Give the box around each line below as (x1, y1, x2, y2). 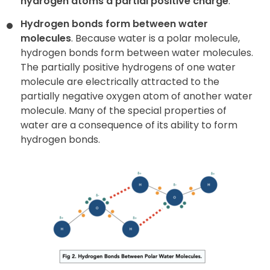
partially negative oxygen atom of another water (20, 89, 253, 103)
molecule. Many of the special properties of (20, 103, 227, 118)
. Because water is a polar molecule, (71, 31, 240, 45)
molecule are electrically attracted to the (20, 74, 219, 89)
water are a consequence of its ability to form (20, 118, 237, 132)
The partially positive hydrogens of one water (20, 60, 236, 74)
